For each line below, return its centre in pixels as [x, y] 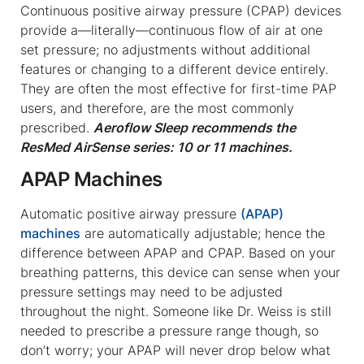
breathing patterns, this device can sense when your [180, 272]
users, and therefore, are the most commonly [157, 108]
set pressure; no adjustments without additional [165, 49]
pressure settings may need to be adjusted [152, 291]
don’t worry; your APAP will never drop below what [175, 350]
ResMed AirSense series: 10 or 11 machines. [156, 147]
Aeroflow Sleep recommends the [195, 127]
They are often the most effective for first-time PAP [178, 88]
